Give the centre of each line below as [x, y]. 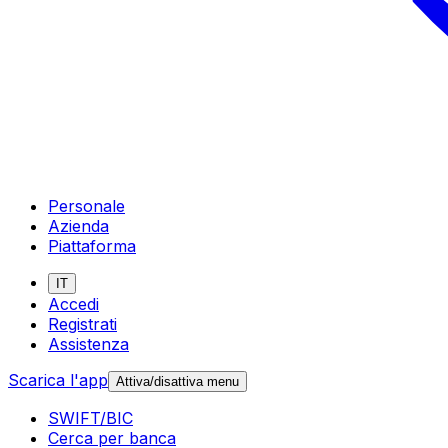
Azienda [78, 225]
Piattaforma [92, 245]
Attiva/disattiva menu [177, 381]
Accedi [73, 303]
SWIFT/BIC [90, 417]
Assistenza [88, 343]
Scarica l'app [58, 379]
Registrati [82, 323]
